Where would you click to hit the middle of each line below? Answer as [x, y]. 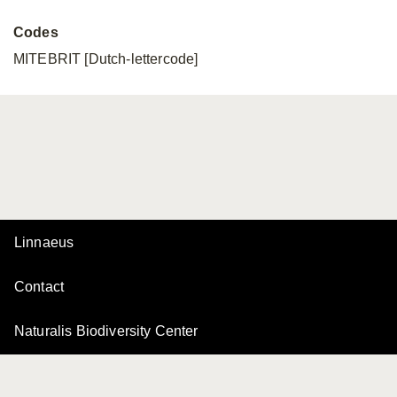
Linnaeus [44, 242]
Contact [39, 287]
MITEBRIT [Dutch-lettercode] [106, 59]
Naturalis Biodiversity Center [106, 331]
